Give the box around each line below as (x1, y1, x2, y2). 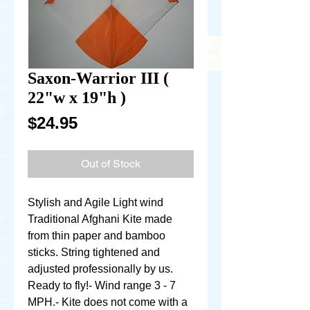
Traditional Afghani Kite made (28, 213, 172, 225)
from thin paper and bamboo (28, 230, 165, 241)
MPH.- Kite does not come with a (28, 296, 188, 308)
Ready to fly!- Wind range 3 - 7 (28, 280, 176, 291)
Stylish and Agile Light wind (28, 197, 163, 208)
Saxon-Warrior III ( (28, 69, 169, 87)
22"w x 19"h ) (28, 89, 126, 107)
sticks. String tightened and (28, 246, 160, 258)
